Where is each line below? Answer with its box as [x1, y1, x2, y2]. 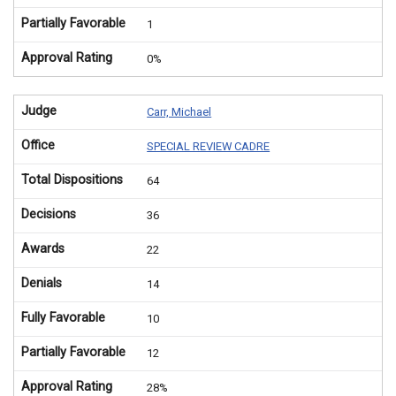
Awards [21, 240, 65, 256]
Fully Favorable [21, 309, 105, 325]
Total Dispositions [21, 171, 123, 187]
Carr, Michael [147, 104, 212, 118]
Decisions [21, 206, 76, 222]
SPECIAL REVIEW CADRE [147, 139, 270, 153]
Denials [21, 275, 62, 291]
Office [21, 137, 55, 153]
